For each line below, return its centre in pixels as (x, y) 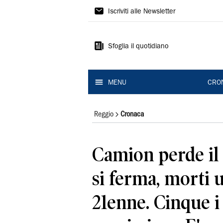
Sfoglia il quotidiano (138, 47)
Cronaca (132, 114)
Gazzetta (117, 9)
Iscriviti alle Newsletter (142, 12)
